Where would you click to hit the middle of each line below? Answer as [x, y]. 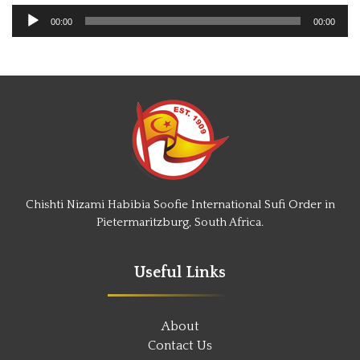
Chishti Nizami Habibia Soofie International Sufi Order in [180, 205]
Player [29, 33]
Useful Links [180, 273]
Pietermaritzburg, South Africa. [180, 223]
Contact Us [180, 346]
